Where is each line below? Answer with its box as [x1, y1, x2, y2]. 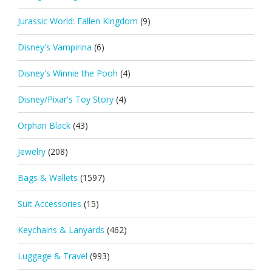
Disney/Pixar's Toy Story [17, 93, 114, 105]
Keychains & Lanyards [17, 223, 104, 236]
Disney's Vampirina [17, 41, 92, 53]
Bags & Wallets [17, 171, 78, 183]
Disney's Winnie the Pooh [17, 67, 118, 79]
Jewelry [17, 145, 46, 157]
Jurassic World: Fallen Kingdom [17, 15, 138, 27]
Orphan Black [17, 119, 70, 131]
